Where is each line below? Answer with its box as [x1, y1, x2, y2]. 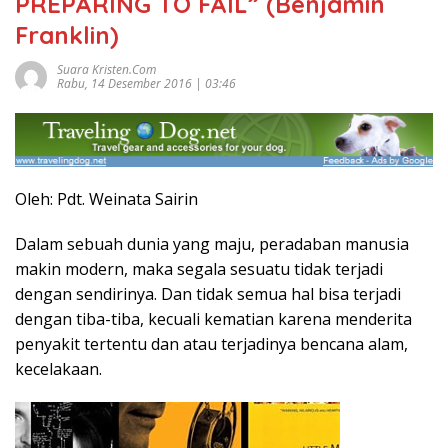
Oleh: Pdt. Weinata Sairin [15, 187, 198, 210]
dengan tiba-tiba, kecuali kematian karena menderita [15, 307, 412, 330]
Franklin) [15, 20, 119, 51]
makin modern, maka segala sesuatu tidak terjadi [15, 257, 383, 280]
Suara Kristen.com [57, 61, 156, 79]
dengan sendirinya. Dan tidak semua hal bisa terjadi [15, 282, 401, 305]
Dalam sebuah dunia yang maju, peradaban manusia [15, 232, 409, 255]
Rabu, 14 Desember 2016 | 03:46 [57, 75, 236, 93]
